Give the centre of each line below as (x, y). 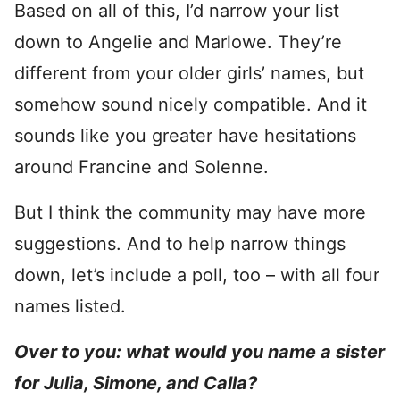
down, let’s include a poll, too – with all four (197, 275)
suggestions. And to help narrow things (180, 244)
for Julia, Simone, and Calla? (136, 383)
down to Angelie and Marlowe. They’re (178, 42)
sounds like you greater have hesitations (185, 136)
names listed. (70, 306)
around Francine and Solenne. (142, 167)
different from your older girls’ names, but (189, 73)
